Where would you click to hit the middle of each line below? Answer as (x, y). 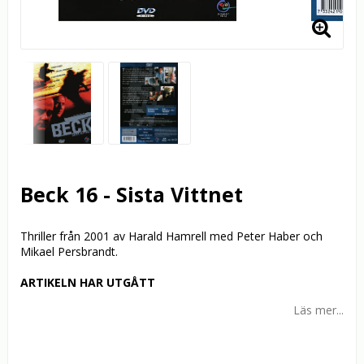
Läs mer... (318, 310)
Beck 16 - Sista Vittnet (132, 195)
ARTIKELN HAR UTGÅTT (88, 283)
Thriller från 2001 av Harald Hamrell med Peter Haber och (171, 236)
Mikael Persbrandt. (69, 252)
